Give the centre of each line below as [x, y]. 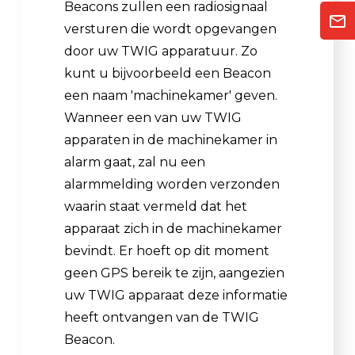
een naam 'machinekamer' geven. [171, 95]
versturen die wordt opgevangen [170, 29]
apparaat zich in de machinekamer [173, 228]
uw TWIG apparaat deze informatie [176, 295]
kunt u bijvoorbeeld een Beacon [168, 73]
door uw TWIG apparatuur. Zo [161, 51]
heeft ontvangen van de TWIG [162, 317]
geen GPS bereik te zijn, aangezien [174, 273]
